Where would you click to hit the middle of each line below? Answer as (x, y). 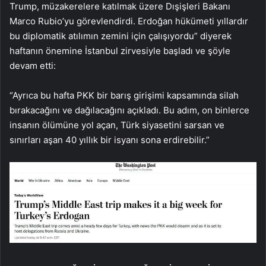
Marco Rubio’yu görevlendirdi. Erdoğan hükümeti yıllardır (129, 21)
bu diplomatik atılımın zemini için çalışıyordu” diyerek (121, 36)
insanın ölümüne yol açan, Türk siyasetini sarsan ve (117, 125)
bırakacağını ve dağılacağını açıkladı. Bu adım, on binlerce (129, 110)
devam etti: (33, 65)
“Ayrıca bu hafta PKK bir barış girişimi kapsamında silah (124, 95)
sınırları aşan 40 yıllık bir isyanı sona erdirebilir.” (110, 140)
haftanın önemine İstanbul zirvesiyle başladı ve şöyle (120, 50)
